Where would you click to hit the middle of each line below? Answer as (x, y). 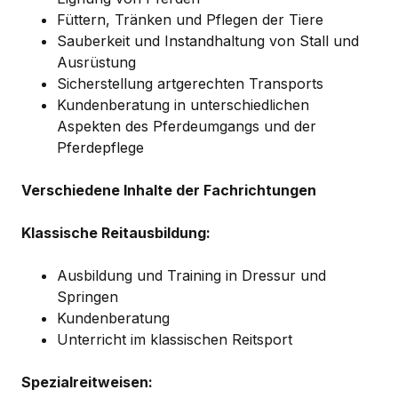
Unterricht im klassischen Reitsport (175, 339)
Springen (88, 297)
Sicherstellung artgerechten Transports (190, 84)
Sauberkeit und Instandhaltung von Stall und (208, 41)
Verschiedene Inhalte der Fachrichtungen (169, 190)
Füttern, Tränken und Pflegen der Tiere (190, 20)
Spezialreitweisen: (87, 382)
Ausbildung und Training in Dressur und (191, 275)
